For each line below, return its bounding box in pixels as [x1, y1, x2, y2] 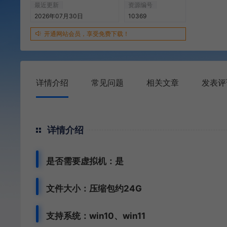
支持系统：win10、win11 [46, 211, 145, 221]
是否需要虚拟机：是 [46, 156, 124, 166]
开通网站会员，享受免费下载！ [44, 30, 129, 37]
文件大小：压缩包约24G [46, 183, 142, 194]
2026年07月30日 [34, 12, 83, 20]
